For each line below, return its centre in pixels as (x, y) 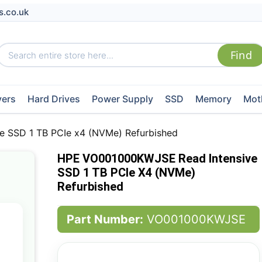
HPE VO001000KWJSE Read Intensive (157, 158)
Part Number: (105, 219)
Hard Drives (54, 99)
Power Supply (122, 99)
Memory (213, 99)
